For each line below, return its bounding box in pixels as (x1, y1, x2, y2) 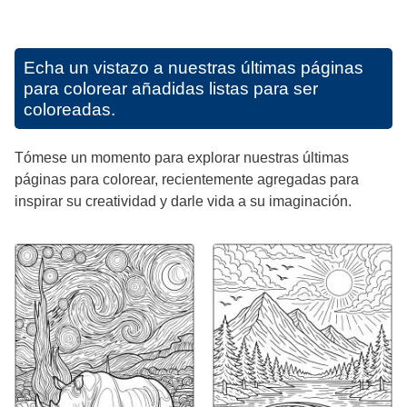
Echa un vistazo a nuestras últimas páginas (24, 57, 363, 77)
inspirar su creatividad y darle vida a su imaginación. (15, 193, 352, 209)
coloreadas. (24, 99, 115, 119)
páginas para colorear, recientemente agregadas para (15, 171, 359, 187)
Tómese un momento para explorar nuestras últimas (15, 149, 349, 165)
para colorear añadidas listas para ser (24, 78, 318, 98)
